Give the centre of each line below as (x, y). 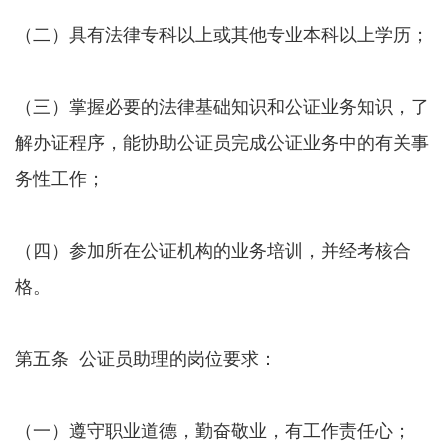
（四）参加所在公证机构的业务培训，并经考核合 (213, 249)
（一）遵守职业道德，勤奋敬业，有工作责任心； (213, 429)
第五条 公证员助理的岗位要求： (146, 357)
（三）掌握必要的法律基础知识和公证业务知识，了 (222, 105)
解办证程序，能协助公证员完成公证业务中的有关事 (222, 141)
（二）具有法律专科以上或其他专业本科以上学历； (222, 33)
